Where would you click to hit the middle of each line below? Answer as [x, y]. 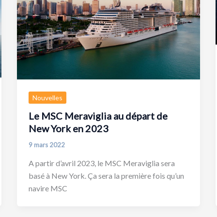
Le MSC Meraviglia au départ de [98, 116]
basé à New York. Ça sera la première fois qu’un [106, 175]
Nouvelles [47, 97]
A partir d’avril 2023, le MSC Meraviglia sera [101, 163]
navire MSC [48, 188]
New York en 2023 [68, 129]
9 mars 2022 [46, 145]
